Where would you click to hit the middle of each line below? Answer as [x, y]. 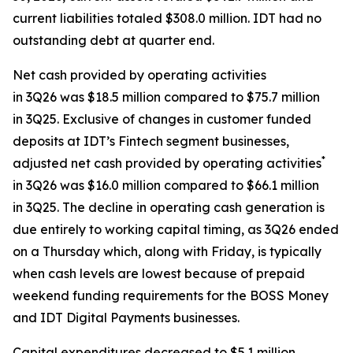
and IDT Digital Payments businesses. [129, 318]
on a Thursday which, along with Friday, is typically [167, 251]
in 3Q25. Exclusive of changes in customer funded [162, 119]
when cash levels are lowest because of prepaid [159, 273]
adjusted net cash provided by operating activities [167, 163]
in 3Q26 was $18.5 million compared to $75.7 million [166, 97]
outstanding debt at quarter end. [113, 40]
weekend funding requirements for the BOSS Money [171, 295]
